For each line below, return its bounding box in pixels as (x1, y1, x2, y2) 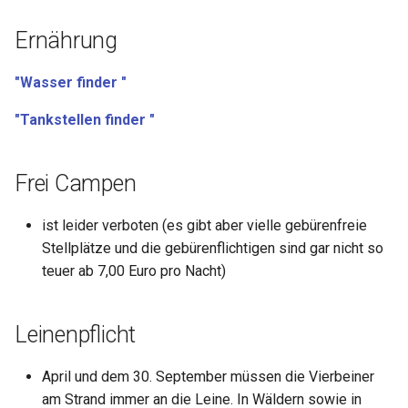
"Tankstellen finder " (15, 111, 155, 129)
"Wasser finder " (15, 74, 127, 92)
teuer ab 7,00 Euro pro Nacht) (42, 262, 226, 280)
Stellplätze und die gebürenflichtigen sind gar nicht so (42, 240, 383, 258)
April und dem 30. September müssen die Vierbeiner (42, 368, 374, 386)
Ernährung (15, 27, 117, 55)
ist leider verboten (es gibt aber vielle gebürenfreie (42, 217, 367, 235)
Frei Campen (15, 170, 137, 198)
